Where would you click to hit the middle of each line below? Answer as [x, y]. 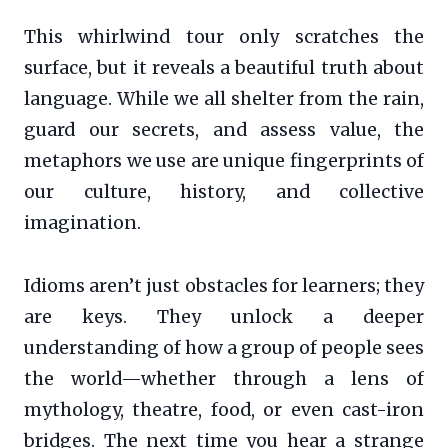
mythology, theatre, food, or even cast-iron [224, 410]
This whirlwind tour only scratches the [224, 37]
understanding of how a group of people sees [224, 348]
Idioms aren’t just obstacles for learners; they [224, 286]
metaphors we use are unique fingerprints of [224, 161]
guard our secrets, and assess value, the [224, 130]
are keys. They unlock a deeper [224, 317]
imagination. [82, 223]
